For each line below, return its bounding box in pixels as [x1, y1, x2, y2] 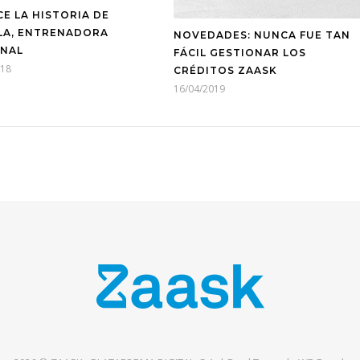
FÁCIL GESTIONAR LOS [174, 46, 306, 59]
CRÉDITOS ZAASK [174, 63, 277, 76]
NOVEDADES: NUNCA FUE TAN [174, 28, 350, 41]
